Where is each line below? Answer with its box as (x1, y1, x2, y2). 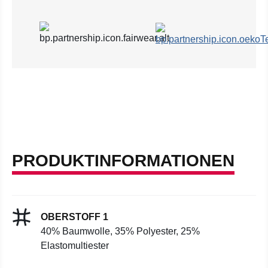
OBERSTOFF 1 (41, 212, 108, 222)
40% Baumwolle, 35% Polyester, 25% (41, 226, 200, 236)
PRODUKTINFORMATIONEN (12, 151, 234, 170)
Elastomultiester (41, 240, 109, 251)
